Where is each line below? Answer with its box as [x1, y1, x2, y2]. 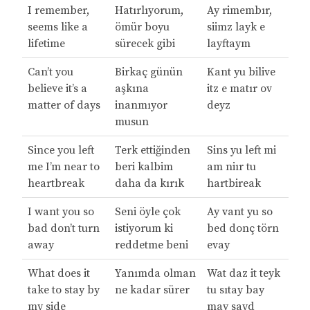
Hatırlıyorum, [114, 3, 183, 18]
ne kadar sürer [114, 283, 190, 298]
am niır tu [206, 160, 256, 174]
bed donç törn [206, 221, 279, 236]
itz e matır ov [206, 82, 272, 96]
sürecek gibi [114, 37, 175, 51]
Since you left [27, 143, 94, 158]
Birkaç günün [114, 65, 183, 80]
